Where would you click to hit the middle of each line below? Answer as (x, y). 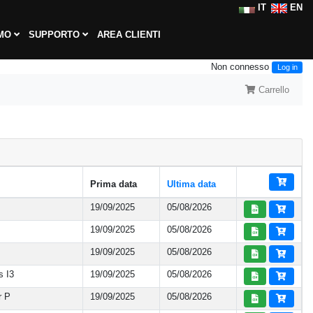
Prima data (113, 184)
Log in (287, 67)
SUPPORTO (55, 35)
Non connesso (241, 67)
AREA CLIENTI (129, 35)
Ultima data (191, 184)
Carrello (272, 90)
